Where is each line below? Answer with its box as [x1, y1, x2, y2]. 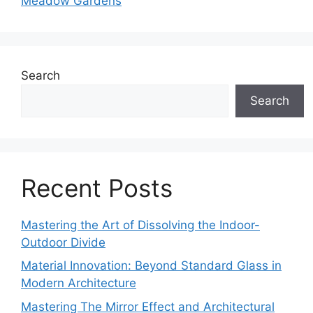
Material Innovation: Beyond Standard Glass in [21, 259, 282, 272]
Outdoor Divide [21, 235, 105, 249]
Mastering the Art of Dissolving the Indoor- [21, 217, 260, 232]
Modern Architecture [21, 276, 136, 290]
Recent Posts [21, 173, 173, 203]
